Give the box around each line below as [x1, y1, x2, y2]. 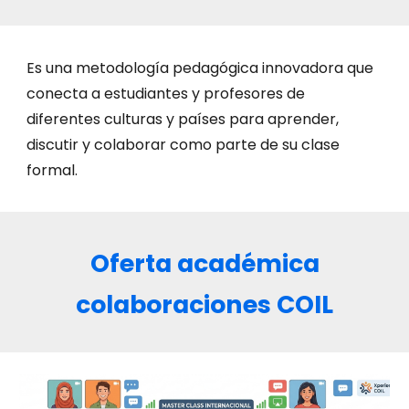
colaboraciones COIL [76, 288, 333, 321]
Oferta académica [89, 246, 320, 280]
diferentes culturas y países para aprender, [26, 109, 340, 130]
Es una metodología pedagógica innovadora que [26, 58, 374, 79]
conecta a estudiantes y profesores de [26, 83, 306, 104]
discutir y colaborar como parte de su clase [26, 134, 341, 155]
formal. [26, 160, 79, 181]
